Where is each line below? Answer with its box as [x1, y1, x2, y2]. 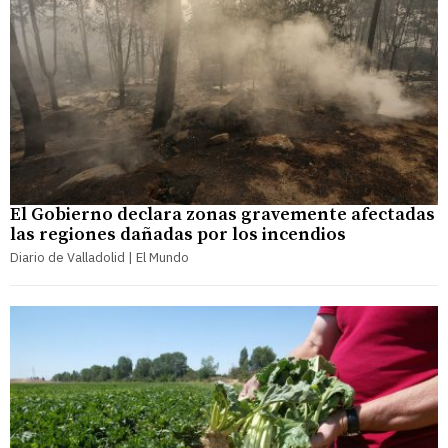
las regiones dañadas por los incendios [10, 223, 346, 247]
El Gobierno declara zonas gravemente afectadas [10, 203, 435, 227]
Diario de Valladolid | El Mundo [10, 249, 189, 267]
